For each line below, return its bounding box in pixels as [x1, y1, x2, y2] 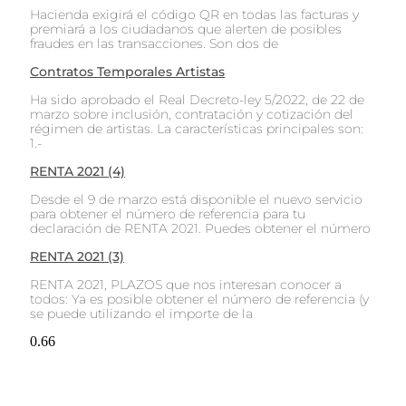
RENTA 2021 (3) [30, 247, 124, 265]
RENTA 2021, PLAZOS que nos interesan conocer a [30, 275, 342, 293]
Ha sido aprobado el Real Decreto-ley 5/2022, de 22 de [30, 91, 364, 108]
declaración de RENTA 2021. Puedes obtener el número [30, 219, 371, 237]
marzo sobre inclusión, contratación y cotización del [30, 105, 353, 122]
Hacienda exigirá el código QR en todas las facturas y [30, 5, 359, 23]
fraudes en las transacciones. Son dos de [30, 34, 278, 52]
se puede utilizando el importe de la [30, 304, 253, 322]
